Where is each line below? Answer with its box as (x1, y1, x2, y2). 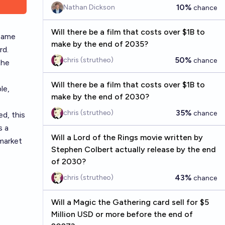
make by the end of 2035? (51, 39, 148, 49)
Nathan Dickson (63, 3, 115, 12)
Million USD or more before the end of (51, 209, 193, 219)
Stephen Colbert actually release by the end (51, 145, 216, 154)
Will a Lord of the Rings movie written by (51, 133, 203, 142)
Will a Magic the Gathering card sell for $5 (51, 197, 209, 207)
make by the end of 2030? (51, 92, 149, 101)
